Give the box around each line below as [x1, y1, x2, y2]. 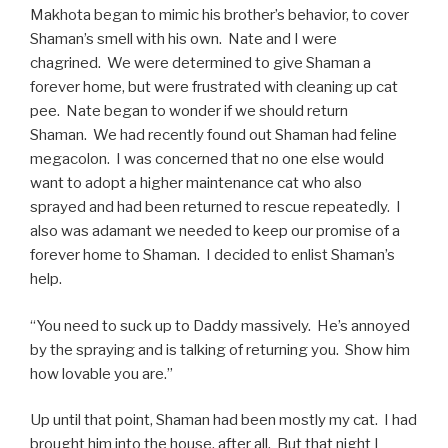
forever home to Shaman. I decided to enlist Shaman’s [30, 246, 395, 264]
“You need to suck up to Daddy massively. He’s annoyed [30, 316, 410, 335]
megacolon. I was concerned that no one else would [30, 150, 384, 168]
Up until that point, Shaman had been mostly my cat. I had [30, 411, 417, 429]
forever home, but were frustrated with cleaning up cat [30, 78, 398, 96]
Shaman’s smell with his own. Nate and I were [30, 30, 337, 48]
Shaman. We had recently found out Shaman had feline [30, 126, 397, 144]
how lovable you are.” [30, 364, 173, 383]
